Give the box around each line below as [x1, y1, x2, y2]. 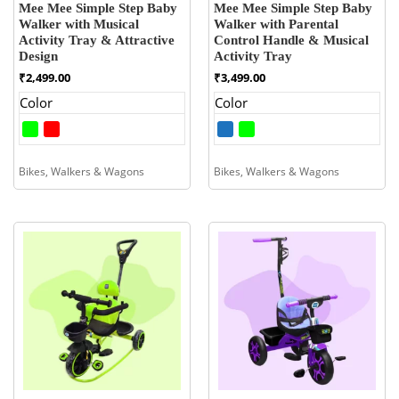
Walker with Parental [214, 17, 338, 32]
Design [18, 49, 58, 64]
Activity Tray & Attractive [18, 33, 175, 48]
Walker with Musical [18, 17, 139, 32]
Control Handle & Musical [214, 33, 369, 48]
